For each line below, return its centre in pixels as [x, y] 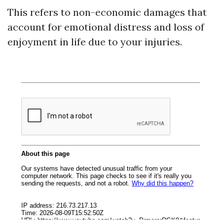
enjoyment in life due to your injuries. [95, 42]
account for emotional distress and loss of [106, 27]
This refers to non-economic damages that [107, 12]
